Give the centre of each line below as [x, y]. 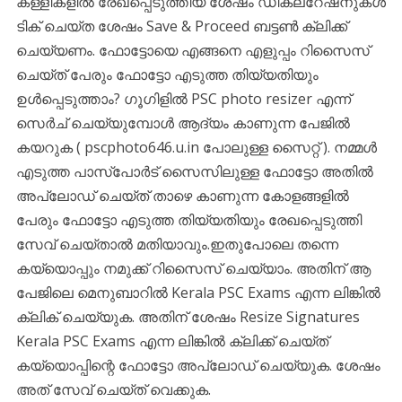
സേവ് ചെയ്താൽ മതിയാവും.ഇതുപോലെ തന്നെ [177, 244]
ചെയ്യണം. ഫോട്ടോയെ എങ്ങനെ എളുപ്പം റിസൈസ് [192, 50]
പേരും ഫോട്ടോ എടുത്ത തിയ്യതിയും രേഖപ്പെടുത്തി [188, 219]
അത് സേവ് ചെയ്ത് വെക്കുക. [113, 389]
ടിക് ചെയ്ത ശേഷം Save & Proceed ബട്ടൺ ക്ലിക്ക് [181, 26]
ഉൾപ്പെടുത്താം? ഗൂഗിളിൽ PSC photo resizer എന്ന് [183, 98]
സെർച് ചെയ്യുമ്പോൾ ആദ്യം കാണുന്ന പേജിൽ [183, 122]
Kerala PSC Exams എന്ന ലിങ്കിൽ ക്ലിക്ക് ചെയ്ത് [172, 341]
